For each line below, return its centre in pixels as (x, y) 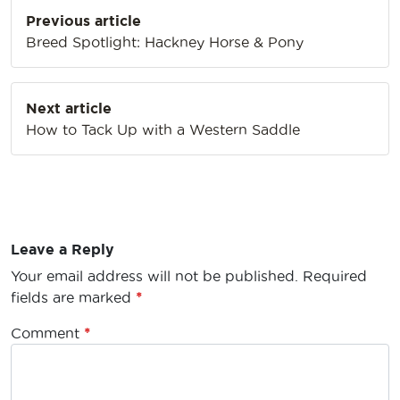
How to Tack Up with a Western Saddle (163, 130)
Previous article (83, 21)
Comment (47, 333)
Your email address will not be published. (154, 276)
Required (335, 276)
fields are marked (73, 298)
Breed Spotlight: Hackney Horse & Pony (165, 42)
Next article (69, 108)
